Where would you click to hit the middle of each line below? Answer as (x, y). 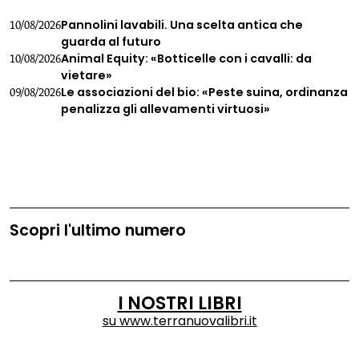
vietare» (87, 76)
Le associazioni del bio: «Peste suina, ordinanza (204, 93)
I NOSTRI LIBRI (179, 303)
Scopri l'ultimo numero (98, 231)
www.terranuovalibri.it (188, 321)
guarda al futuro (111, 42)
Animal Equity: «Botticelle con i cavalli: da (186, 59)
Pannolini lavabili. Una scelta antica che (182, 25)
